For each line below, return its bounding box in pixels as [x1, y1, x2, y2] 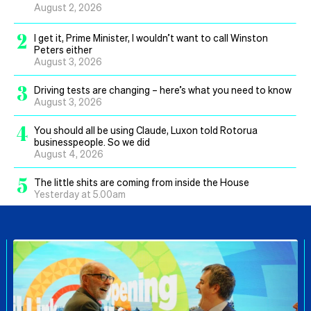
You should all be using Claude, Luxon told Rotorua [34, 123, 258, 136]
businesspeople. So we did [34, 135, 150, 148]
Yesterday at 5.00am [34, 187, 126, 200]
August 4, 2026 [34, 146, 103, 160]
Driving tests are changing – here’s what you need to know [34, 83, 294, 96]
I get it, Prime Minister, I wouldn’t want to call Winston [34, 31, 268, 44]
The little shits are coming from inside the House [34, 175, 249, 188]
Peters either [34, 42, 92, 56]
